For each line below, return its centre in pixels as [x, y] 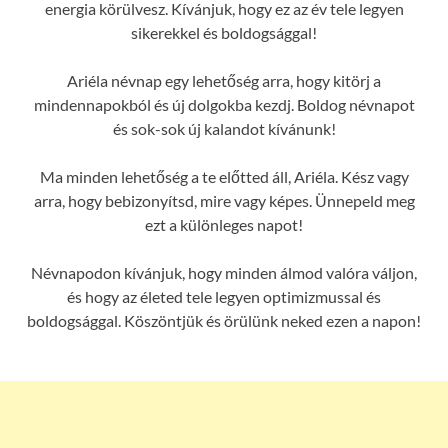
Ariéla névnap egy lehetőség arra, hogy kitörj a [224, 81]
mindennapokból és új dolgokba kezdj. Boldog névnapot [224, 105]
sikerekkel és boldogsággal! [224, 33]
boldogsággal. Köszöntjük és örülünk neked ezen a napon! [224, 321]
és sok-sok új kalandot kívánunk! [224, 129]
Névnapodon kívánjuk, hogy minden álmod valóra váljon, [224, 273]
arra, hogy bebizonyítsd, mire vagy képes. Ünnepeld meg [224, 201]
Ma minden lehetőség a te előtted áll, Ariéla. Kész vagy [224, 177]
